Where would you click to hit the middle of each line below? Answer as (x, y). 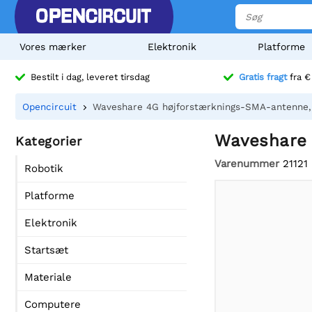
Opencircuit (49, 107)
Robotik (44, 169)
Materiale (48, 277)
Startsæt (46, 250)
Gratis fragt (263, 77)
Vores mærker (53, 47)
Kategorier (48, 141)
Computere (53, 304)
